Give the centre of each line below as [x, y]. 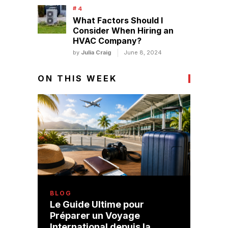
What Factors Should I [118, 21]
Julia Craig [96, 53]
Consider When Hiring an [123, 31]
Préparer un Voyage [95, 216]
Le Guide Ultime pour [97, 205]
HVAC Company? [107, 41]
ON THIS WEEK [77, 79]
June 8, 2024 [142, 53]
